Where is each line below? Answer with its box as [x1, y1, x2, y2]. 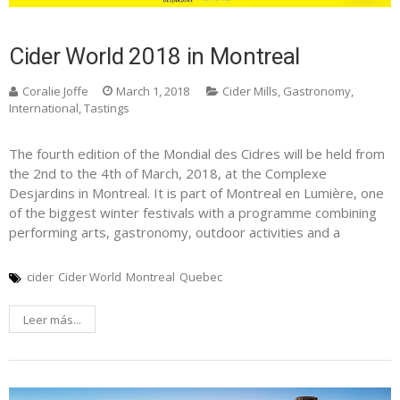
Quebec [179, 269, 222, 286]
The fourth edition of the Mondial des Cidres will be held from [9, 145, 385, 163]
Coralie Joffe [22, 83, 88, 100]
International [9, 100, 79, 117]
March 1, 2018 [116, 83, 189, 100]
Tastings [84, 100, 129, 117]
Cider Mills [222, 83, 278, 100]
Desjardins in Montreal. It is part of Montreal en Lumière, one [9, 184, 384, 203]
